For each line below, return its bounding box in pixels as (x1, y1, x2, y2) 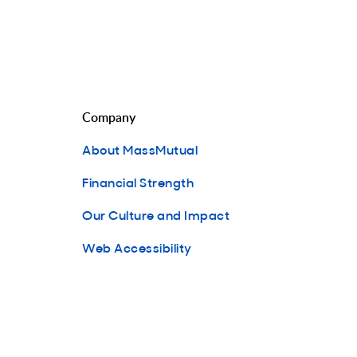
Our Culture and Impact (82, 205, 229, 224)
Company (82, 108, 135, 126)
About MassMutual (82, 139, 198, 159)
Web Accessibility (82, 237, 192, 257)
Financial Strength (82, 172, 194, 191)
